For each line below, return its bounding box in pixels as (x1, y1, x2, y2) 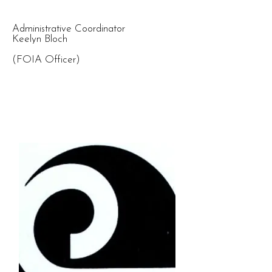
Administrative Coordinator (12, 24, 125, 34)
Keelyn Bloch (12, 34, 67, 44)
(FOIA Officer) (12, 55, 80, 65)
